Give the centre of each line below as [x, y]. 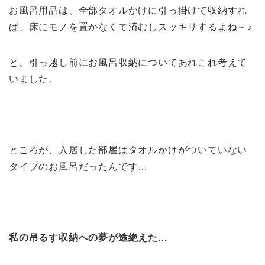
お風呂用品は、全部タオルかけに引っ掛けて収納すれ [128, 11]
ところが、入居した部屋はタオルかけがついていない [128, 150]
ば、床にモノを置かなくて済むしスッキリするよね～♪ [131, 27]
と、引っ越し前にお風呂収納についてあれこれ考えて [128, 63]
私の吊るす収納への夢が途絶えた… [88, 238]
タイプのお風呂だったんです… [79, 167]
